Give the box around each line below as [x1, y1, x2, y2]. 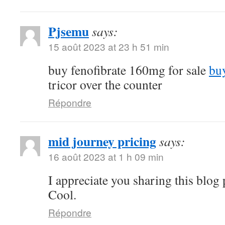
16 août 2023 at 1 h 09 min [48, 150, 164, 163]
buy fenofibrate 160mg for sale [48, 61, 209, 78]
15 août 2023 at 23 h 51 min [48, 40, 169, 53]
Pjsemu [48, 22, 89, 41]
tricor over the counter [48, 76, 162, 93]
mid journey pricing [48, 132, 156, 151]
